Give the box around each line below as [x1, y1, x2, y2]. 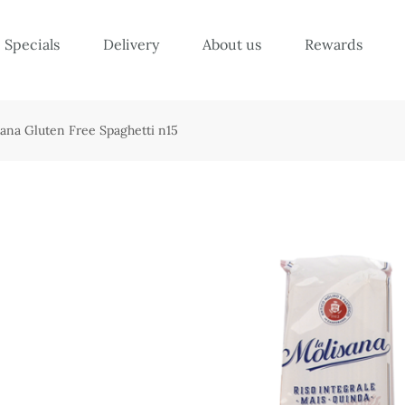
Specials [5, 34, 60, 53]
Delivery [103, 34, 159, 53]
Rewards [305, 34, 363, 53]
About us [202, 34, 261, 53]
